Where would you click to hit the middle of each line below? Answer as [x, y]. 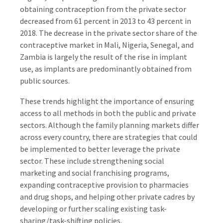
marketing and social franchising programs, [95, 172]
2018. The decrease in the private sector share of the [109, 33]
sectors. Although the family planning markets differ [110, 125]
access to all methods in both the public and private [108, 113]
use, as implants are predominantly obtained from [106, 68]
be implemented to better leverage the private [100, 149]
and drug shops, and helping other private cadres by [108, 196]
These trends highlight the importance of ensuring [107, 101]
